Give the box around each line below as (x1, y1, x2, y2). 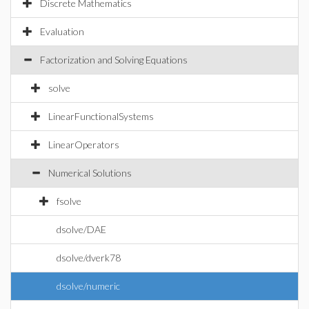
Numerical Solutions (48, 167, 132, 179)
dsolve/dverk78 (57, 252, 121, 263)
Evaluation (40, 26, 84, 37)
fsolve (57, 195, 81, 207)
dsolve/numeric (57, 280, 120, 292)
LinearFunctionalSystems (48, 110, 154, 122)
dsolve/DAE (57, 223, 106, 235)
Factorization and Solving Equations (40, 54, 188, 66)
